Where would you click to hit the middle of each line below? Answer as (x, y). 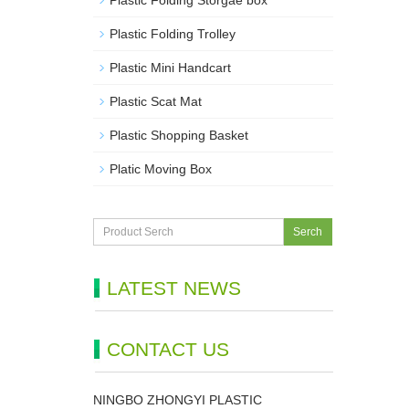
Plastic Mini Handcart (170, 68)
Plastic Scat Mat (156, 101)
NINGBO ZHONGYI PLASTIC (178, 400)
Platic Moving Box (161, 169)
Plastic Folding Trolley (173, 34)
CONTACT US (168, 349)
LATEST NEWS (174, 288)
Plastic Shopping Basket (179, 135)
